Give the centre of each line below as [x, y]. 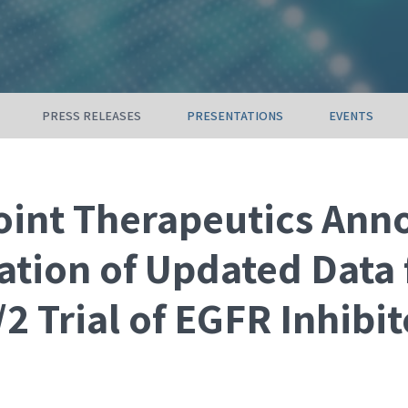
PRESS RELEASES [92, 116]
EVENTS [351, 116]
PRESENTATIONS [235, 116]
